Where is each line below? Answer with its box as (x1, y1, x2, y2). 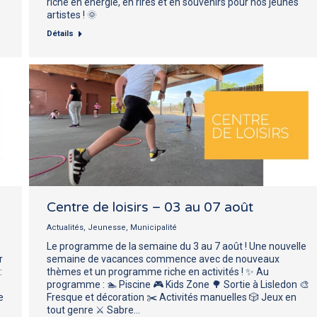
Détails (47, 28, 74, 38)
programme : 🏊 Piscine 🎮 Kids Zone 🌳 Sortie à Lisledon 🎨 (47, 278, 309, 290)
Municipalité (130, 222, 177, 232)
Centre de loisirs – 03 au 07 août (47, 199, 253, 215)
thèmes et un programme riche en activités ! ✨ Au (47, 265, 269, 277)
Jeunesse (88, 222, 126, 232)
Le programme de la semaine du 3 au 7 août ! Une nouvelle (47, 240, 306, 252)
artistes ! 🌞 (47, 8, 101, 21)
